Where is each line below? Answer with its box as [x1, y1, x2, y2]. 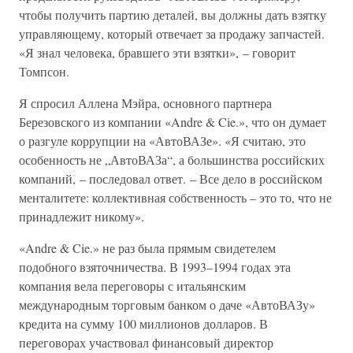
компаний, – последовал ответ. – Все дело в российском [19, 170, 322, 187]
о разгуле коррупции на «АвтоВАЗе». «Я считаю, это [19, 132, 306, 149]
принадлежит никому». [19, 208, 144, 225]
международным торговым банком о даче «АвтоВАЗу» [19, 296, 315, 313]
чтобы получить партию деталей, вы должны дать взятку [19, 6, 326, 23]
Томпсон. [19, 63, 69, 80]
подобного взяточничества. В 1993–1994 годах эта [19, 258, 291, 275]
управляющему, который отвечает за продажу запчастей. [19, 25, 325, 42]
